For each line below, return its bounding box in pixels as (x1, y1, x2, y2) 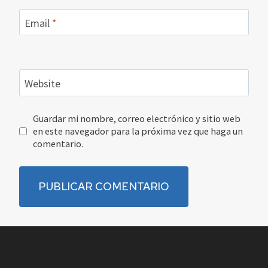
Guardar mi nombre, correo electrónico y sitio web (32, 112, 240, 124)
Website (25, 77, 60, 91)
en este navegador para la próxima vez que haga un (32, 124, 243, 137)
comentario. (32, 137, 83, 150)
